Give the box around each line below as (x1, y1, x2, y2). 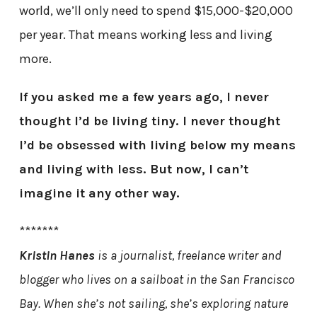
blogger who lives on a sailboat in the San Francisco (18, 271, 294, 287)
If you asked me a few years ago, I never (18, 88, 269, 105)
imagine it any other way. (18, 185, 180, 201)
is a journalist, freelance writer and (94, 247, 282, 263)
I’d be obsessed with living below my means (18, 137, 296, 153)
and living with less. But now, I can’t (18, 161, 248, 177)
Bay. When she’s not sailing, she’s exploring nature (18, 295, 288, 311)
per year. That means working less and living (18, 26, 272, 42)
